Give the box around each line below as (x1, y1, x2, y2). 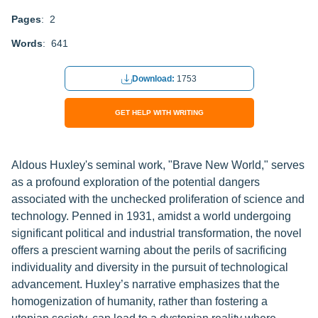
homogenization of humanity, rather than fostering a (11, 295, 268, 307)
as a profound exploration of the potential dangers (11, 176, 260, 188)
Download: (132, 74, 177, 84)
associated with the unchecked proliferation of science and (11, 193, 305, 205)
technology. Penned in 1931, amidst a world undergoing (11, 210, 291, 222)
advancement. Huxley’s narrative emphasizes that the (11, 278, 280, 290)
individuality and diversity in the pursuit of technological (11, 261, 288, 273)
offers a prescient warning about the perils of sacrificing (11, 244, 287, 256)
